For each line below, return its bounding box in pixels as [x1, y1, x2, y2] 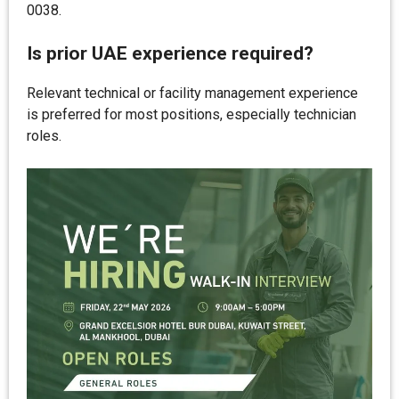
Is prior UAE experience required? [27, 43, 313, 64]
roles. [27, 127, 61, 144]
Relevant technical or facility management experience [27, 85, 358, 102]
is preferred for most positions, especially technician [27, 106, 356, 123]
